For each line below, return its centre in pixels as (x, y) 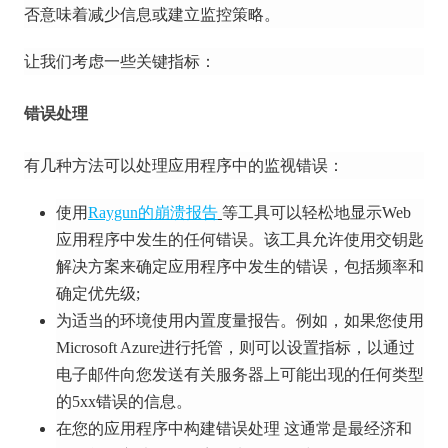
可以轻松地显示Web (340, 212)
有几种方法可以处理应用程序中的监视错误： (184, 165)
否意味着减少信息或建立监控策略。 (152, 14)
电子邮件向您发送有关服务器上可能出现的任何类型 (240, 374)
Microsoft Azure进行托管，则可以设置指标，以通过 (235, 347)
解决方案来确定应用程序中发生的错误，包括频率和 (240, 266)
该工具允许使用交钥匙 (344, 239)
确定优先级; (98, 293)
